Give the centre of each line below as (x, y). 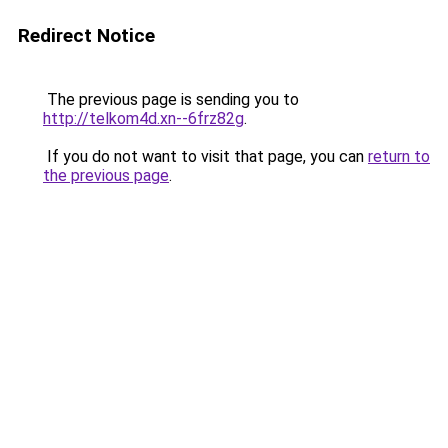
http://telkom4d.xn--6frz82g (143, 118)
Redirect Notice (86, 35)
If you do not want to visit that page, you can (205, 156)
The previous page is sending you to (171, 99)
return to (399, 156)
